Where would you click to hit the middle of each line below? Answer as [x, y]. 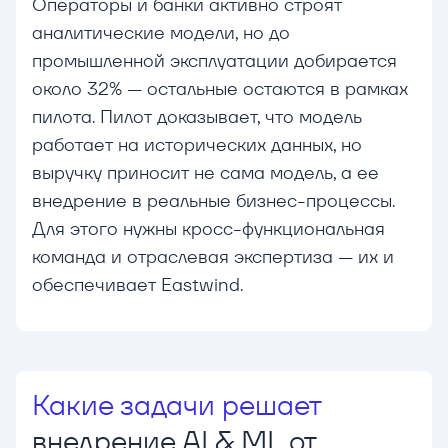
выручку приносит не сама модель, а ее [205, 173]
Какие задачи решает [177, 405]
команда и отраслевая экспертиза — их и [213, 257]
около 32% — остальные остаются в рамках [220, 89]
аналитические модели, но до [161, 33]
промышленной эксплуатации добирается [214, 61]
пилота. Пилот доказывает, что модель [197, 117]
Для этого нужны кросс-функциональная [208, 229]
